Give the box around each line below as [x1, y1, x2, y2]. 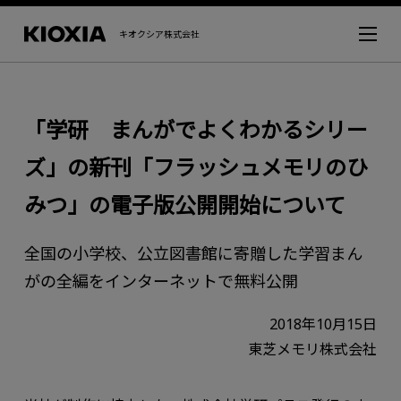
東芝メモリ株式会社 [248, 338, 378, 359]
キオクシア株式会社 [119, 28, 200, 40]
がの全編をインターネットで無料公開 [23, 269, 298, 292]
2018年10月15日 [269, 313, 378, 334]
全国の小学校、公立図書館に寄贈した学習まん [23, 242, 363, 264]
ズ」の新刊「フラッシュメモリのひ [23, 151, 368, 182]
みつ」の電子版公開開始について [23, 189, 346, 219]
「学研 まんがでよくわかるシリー [23, 114, 368, 144]
